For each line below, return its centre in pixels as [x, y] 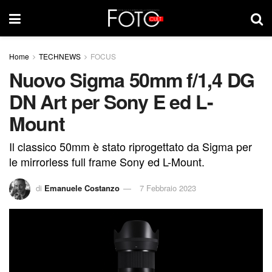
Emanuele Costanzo [82, 188]
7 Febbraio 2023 [168, 188]
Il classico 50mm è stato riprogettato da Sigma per [131, 146]
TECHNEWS [60, 56]
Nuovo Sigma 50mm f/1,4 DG [132, 80]
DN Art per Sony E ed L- [111, 101]
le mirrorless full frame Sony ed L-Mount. [107, 161]
